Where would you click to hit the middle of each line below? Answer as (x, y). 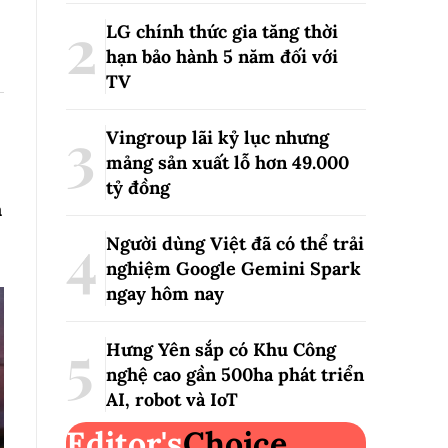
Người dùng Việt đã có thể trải (235, 243)
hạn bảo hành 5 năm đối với (222, 56)
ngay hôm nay (165, 293)
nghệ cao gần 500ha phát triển (235, 374)
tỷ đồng (138, 187)
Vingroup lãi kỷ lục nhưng (217, 137)
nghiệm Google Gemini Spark (233, 268)
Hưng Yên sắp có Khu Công (221, 349)
